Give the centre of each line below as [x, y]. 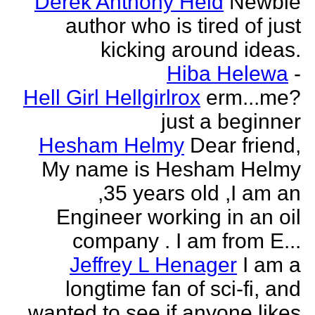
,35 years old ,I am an [199, 193]
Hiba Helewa [227, 73]
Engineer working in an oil [179, 217]
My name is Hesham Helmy [171, 169]
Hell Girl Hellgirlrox [112, 97]
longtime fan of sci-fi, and [183, 289]
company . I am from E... [187, 241]
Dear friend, [245, 145]
